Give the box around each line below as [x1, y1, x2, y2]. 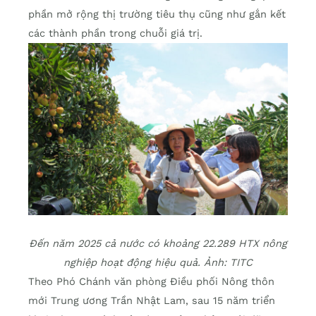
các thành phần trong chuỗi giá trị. [28, 27, 202, 40]
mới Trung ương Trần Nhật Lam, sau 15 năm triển [28, 294, 275, 308]
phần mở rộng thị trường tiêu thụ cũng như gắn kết [28, 8, 286, 21]
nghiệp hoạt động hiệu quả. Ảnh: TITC [63, 256, 253, 269]
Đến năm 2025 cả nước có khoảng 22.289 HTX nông [29, 237, 287, 250]
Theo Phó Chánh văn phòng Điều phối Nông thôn [28, 275, 274, 288]
